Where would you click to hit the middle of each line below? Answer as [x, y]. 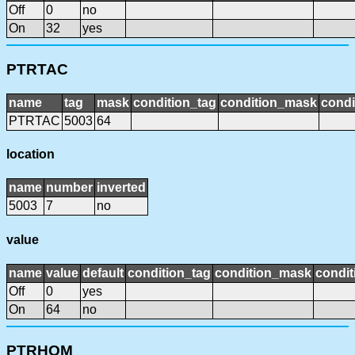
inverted [121, 188]
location [31, 155]
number [69, 188]
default [103, 273]
